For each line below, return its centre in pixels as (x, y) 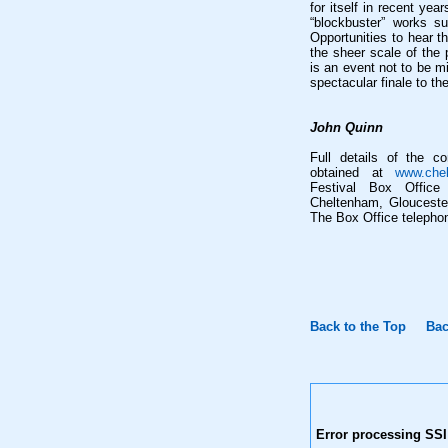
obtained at (353, 172)
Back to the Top (358, 326)
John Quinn (346, 127)
